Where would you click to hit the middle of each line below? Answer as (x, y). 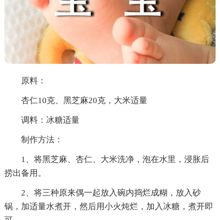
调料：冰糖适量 (42, 120)
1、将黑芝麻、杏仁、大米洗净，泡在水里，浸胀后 (107, 160)
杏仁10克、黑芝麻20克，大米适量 (76, 101)
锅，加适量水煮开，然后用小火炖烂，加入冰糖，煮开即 (109, 207)
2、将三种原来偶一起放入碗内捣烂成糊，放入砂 (102, 193)
